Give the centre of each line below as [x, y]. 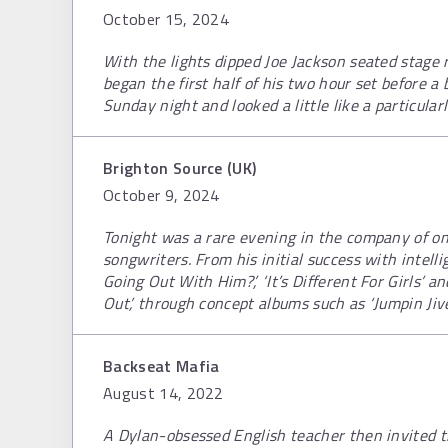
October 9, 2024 [161, 195]
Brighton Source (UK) [180, 168]
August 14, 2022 [163, 393]
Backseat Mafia [161, 366]
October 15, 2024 [166, 19]
